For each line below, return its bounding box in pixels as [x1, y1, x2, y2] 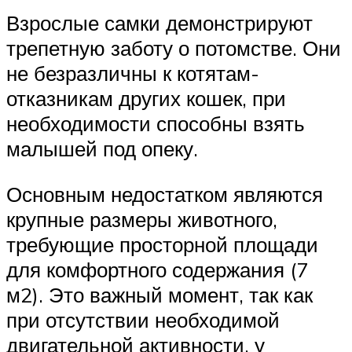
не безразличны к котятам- [6, 60, 259, 86]
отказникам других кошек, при [6, 86, 286, 112]
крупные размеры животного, [6, 206, 277, 232]
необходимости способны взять [6, 111, 305, 137]
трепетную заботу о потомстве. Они [6, 35, 341, 61]
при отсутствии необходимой [6, 306, 280, 332]
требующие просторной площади [6, 231, 318, 257]
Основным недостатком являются [6, 181, 323, 207]
